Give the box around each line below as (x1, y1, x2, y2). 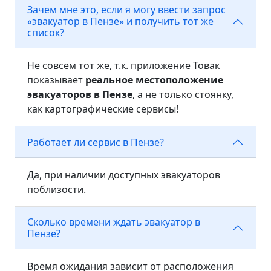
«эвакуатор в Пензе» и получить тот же (27, 15, 214, 28)
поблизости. (27, 183, 86, 197)
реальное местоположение (85, 73, 223, 87)
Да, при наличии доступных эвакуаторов (27, 168, 220, 182)
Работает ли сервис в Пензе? (27, 135, 164, 149)
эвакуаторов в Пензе (27, 88, 132, 102)
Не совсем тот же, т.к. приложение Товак (27, 59, 220, 73)
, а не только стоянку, (132, 88, 233, 102)
